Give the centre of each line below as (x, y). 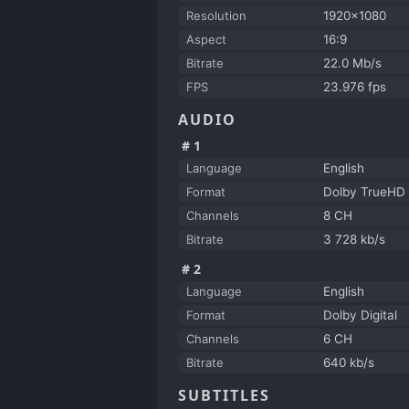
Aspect (206, 40)
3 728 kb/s (354, 240)
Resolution (216, 16)
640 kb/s (349, 363)
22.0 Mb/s (352, 63)
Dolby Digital (360, 315)
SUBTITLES (224, 396)
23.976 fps (355, 87)
